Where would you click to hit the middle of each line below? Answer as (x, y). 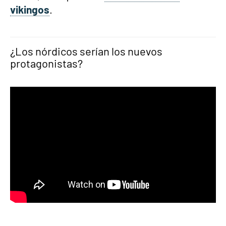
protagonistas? (46, 63)
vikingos (30, 9)
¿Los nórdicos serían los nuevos (86, 51)
